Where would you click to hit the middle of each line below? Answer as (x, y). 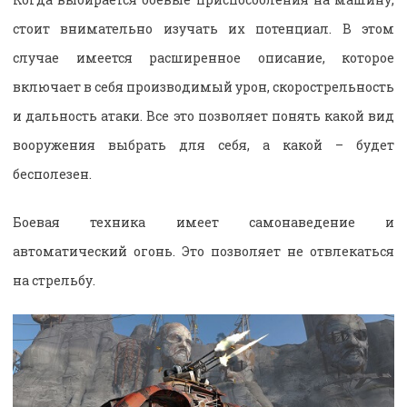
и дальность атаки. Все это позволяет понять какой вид (203, 116)
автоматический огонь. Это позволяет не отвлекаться (203, 252)
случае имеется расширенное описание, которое (203, 58)
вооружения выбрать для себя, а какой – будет (203, 145)
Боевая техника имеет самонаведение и (203, 223)
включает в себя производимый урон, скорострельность (203, 87)
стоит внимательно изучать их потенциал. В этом (203, 29)
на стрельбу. (54, 281)
